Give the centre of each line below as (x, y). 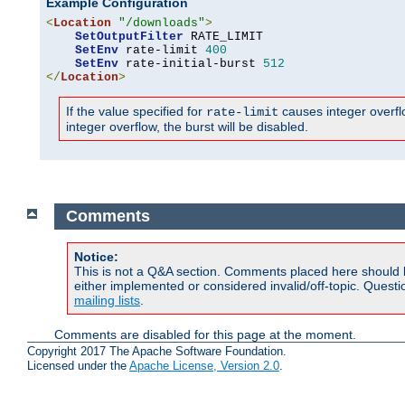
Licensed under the (78, 366)
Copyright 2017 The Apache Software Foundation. (157, 352)
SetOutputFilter (129, 37)
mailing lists (107, 300)
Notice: (96, 256)
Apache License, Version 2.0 (204, 366)
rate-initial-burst (191, 64)
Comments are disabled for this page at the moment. (205, 334)
